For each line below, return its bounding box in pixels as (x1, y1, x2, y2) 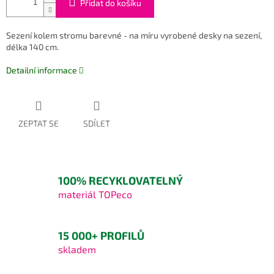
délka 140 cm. (6, 42, 59, 53)
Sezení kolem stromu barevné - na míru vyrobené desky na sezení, (6, 30, 262, 41)
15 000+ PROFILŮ (58, 228, 144, 242)
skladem (58, 243, 96, 255)
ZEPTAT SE (18, 118, 59, 129)
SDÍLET (83, 118, 110, 129)
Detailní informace (6, 65, 77, 76)
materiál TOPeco (58, 188, 132, 200)
